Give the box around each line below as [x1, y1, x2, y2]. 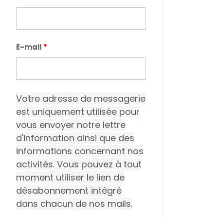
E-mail [16, 41, 43, 52]
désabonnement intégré [16, 184, 122, 197]
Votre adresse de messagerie [16, 92, 145, 105]
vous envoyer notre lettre [16, 118, 126, 131]
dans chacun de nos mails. [16, 197, 132, 210]
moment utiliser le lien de [16, 171, 125, 183]
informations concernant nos [16, 145, 144, 157]
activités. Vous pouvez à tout [16, 158, 142, 170]
